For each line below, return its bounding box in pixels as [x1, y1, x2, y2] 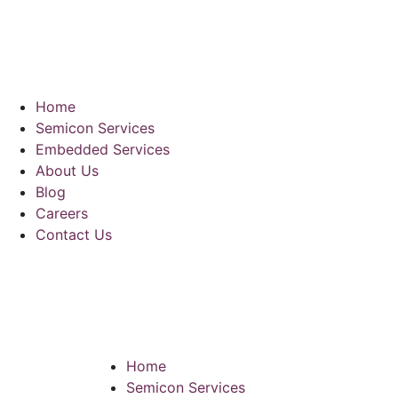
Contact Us [36, 226, 112, 243]
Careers [36, 204, 88, 222]
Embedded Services [36, 140, 170, 158]
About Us [36, 162, 99, 179]
